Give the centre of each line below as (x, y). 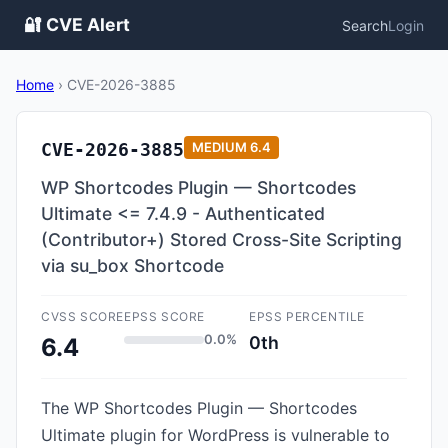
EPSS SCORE (164, 316)
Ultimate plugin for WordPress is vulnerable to (215, 435)
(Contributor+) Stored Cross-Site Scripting (221, 239)
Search (365, 25)
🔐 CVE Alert (77, 24)
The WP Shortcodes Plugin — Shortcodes (199, 408)
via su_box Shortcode (132, 265)
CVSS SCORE (82, 316)
